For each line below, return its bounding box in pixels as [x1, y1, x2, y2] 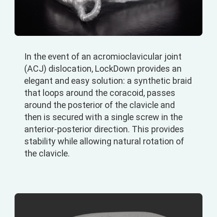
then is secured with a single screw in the [24, 112, 183, 123]
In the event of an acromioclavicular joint [24, 51, 182, 62]
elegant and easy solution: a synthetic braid [24, 76, 192, 86]
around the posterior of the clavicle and [24, 100, 175, 110]
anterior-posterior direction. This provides [24, 124, 184, 135]
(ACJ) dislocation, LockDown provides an [24, 63, 182, 74]
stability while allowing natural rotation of [24, 136, 184, 147]
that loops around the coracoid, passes [24, 88, 175, 98]
